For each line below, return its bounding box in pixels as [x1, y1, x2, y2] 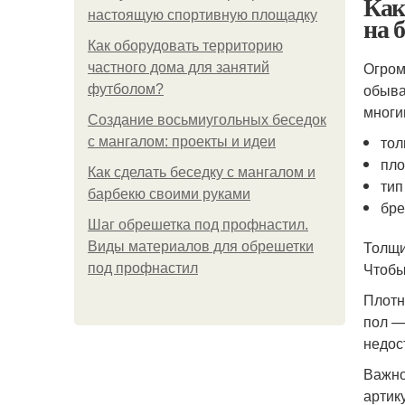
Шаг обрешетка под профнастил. [88, 217, 308, 232]
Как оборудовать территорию [88, 38, 283, 53]
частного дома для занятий [88, 60, 269, 75]
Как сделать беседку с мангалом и [88, 165, 316, 180]
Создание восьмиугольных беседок [88, 112, 326, 127]
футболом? [88, 81, 164, 97]
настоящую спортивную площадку [88, 7, 317, 23]
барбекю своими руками [88, 186, 250, 202]
